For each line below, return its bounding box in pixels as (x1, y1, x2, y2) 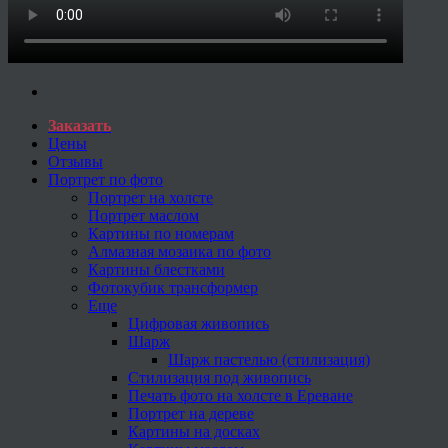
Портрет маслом (88, 206, 199, 224)
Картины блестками (88, 260, 225, 278)
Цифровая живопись (128, 314, 269, 332)
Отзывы (48, 152, 103, 170)
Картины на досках (128, 422, 260, 440)
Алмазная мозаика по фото (88, 242, 271, 260)
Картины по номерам (88, 224, 234, 242)
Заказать (48, 116, 111, 134)
